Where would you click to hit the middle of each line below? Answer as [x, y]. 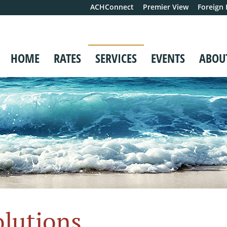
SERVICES [116, 58]
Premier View [166, 7]
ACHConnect [112, 7]
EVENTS [168, 58]
